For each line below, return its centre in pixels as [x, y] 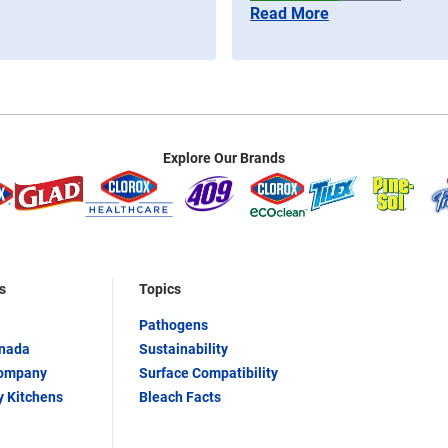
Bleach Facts [180, 396]
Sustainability [183, 348]
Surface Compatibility [208, 372]
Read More [289, 14]
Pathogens [173, 324]
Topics [160, 288]
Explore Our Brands [224, 158]
